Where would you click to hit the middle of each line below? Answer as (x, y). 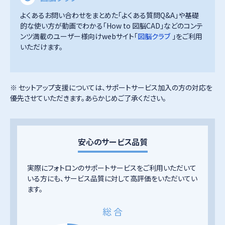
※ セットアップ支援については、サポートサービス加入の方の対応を (111, 88)
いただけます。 (41, 47)
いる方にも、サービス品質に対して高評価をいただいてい (112, 179)
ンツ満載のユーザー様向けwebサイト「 (79, 36)
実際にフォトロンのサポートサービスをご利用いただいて (112, 168)
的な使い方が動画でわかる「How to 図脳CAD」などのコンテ (112, 26)
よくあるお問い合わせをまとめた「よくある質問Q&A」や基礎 (110, 15)
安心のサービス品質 (113, 142)
